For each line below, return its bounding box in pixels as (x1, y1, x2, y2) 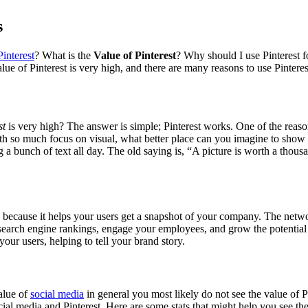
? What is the (34, 49, 93, 61)
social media (30, 288, 84, 300)
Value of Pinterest (93, 49, 176, 61)
